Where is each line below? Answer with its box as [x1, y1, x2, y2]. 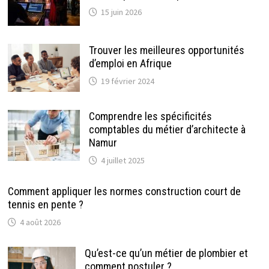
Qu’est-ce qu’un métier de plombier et [84, 247, 248, 260]
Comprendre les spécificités [88, 110, 212, 123]
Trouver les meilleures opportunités [88, 44, 244, 57]
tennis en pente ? [7, 198, 83, 211]
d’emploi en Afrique [88, 57, 172, 70]
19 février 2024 [100, 76, 154, 87]
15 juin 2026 [100, 7, 142, 18]
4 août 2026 [19, 217, 61, 228]
